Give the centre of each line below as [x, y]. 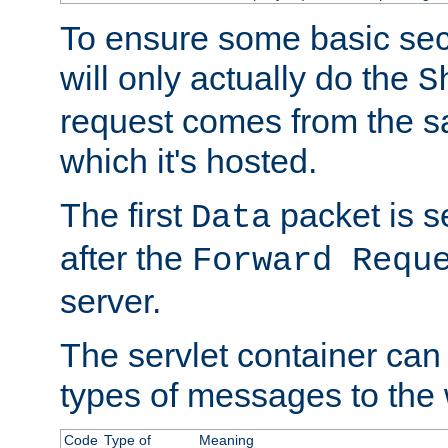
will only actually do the [239, 78]
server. [110, 301]
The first [125, 215]
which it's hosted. [188, 161]
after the [126, 258]
